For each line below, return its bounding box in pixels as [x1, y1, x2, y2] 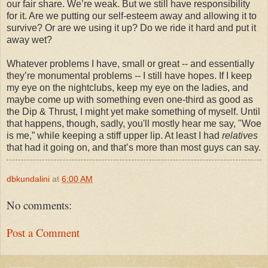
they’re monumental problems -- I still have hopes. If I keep [7, 70, 252, 81]
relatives [222, 130, 258, 141]
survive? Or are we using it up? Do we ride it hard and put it [7, 22, 256, 33]
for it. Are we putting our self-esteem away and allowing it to [7, 10, 257, 21]
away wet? [7, 34, 52, 45]
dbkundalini [7, 173, 50, 184]
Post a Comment [7, 225, 80, 240]
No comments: [7, 197, 72, 212]
